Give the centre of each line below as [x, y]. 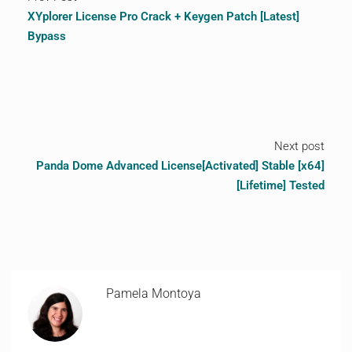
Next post [299, 146]
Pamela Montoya [154, 293]
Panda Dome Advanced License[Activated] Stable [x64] [180, 166]
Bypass [47, 36]
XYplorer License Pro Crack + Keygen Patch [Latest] [163, 16]
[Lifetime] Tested [280, 185]
